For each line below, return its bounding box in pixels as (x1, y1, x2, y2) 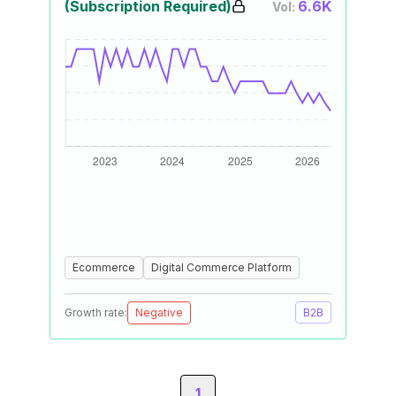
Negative (135, 306, 183, 319)
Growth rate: (65, 306, 127, 319)
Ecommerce (72, 261, 135, 274)
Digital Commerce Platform (151, 261, 292, 274)
